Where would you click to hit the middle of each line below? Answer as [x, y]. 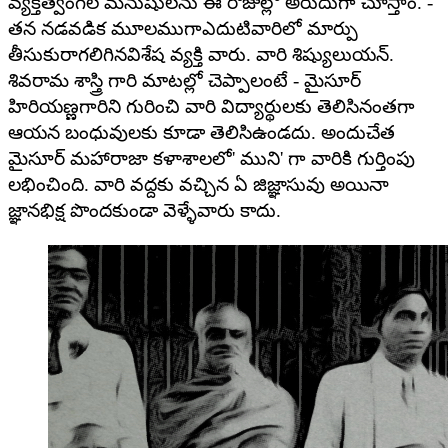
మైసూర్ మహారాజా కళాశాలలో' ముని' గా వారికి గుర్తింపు [211, 159]
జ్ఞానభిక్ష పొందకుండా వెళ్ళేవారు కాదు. [144, 211]
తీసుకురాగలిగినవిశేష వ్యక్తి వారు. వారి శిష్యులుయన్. [201, 55]
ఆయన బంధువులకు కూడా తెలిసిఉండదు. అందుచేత [201, 133]
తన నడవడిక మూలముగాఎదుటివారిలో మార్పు [183, 29]
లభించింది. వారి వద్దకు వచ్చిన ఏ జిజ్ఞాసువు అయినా [198, 185]
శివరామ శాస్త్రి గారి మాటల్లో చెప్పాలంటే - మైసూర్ [184, 81]
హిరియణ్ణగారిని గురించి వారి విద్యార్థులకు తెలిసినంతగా [211, 107]
